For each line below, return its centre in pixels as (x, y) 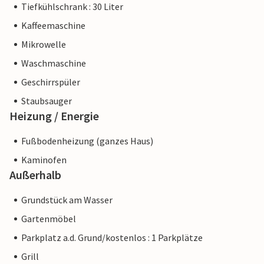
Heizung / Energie (54, 116)
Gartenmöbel (49, 219)
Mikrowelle (44, 44)
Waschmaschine (54, 63)
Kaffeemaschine (53, 26)
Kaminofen (44, 160)
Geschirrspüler (51, 82)
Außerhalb (35, 175)
